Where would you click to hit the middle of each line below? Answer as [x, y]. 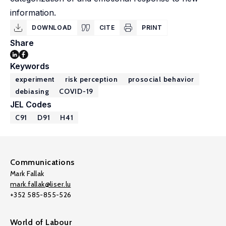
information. [33, 13]
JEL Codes [31, 104]
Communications [42, 162]
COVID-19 [76, 91]
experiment [35, 79]
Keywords [30, 66]
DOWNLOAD [52, 27]
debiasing [32, 91]
